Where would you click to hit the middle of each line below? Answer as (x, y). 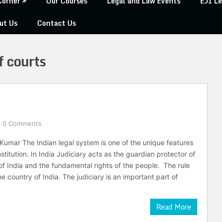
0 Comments (22, 123)
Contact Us (56, 23)
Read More (174, 207)
